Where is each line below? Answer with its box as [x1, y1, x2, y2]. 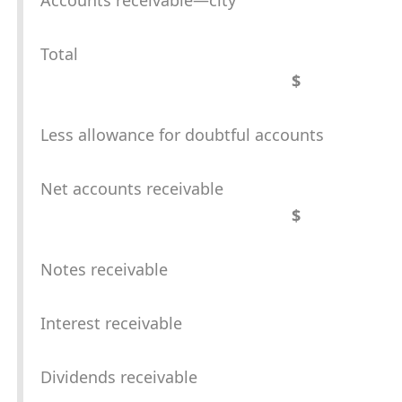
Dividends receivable [40, 366, 197, 389]
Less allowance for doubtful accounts [40, 124, 324, 146]
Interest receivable [40, 312, 182, 335]
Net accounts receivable [40, 178, 223, 200]
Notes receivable [40, 258, 168, 281]
